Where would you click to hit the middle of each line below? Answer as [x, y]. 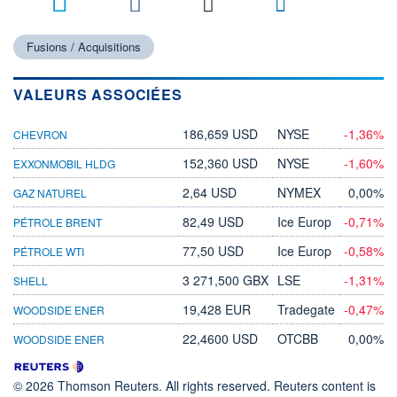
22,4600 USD [220, 338]
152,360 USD [220, 163]
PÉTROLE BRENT [58, 222]
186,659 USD [220, 133]
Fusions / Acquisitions [84, 46]
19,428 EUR [217, 309]
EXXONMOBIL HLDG [64, 163]
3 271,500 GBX [226, 280]
